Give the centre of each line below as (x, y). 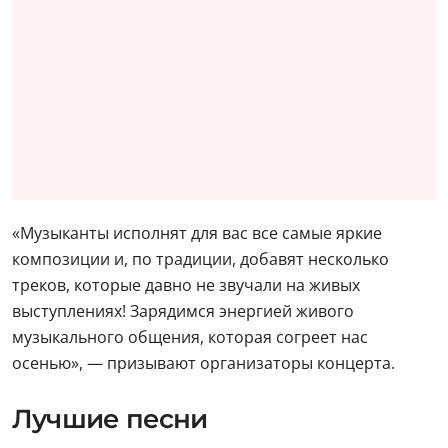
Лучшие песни (110, 418)
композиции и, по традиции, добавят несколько (200, 258)
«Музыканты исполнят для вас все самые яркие (197, 232)
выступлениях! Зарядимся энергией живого (183, 310)
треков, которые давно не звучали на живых (186, 284)
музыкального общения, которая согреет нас (190, 336)
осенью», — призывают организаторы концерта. (203, 362)
